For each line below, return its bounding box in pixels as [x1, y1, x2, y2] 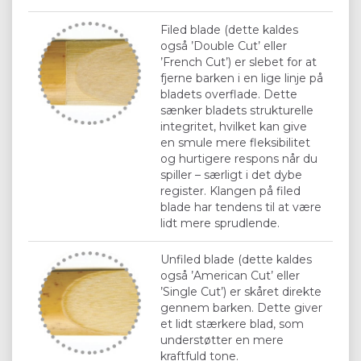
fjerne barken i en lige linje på [160, 70, 323, 85]
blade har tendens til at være [160, 199, 322, 214]
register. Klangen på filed [160, 183, 301, 198]
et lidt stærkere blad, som [160, 316, 304, 331]
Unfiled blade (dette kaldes [160, 251, 312, 267]
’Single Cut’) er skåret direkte [160, 284, 322, 299]
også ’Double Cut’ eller [160, 38, 287, 53]
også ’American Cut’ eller [160, 268, 300, 283]
